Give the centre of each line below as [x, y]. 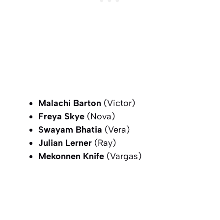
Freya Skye [61, 116]
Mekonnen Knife [71, 156]
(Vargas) [123, 156]
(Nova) [100, 116]
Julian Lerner [65, 143]
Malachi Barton [70, 103]
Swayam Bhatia [70, 129]
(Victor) [118, 103]
